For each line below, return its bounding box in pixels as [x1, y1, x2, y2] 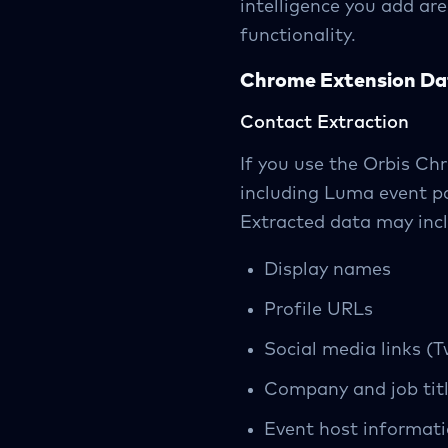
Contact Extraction [240, 114, 409, 132]
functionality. [240, 27, 356, 45]
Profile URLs [264, 301, 373, 319]
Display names [264, 261, 391, 279]
